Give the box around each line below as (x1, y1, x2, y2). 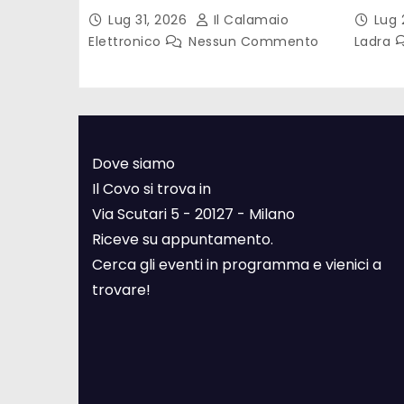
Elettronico (88, 32, 165, 50)
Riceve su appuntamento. (92, 228, 273, 250)
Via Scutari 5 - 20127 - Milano (92, 203, 295, 225)
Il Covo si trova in (92, 178, 211, 199)
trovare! (92, 279, 151, 300)
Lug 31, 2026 (108, 10, 191, 29)
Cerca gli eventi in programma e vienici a (92, 253, 381, 275)
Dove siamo (92, 152, 175, 174)
